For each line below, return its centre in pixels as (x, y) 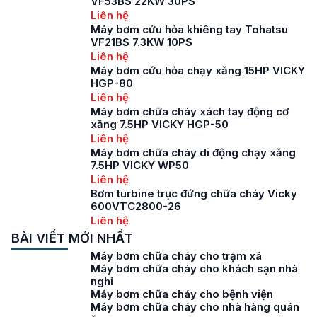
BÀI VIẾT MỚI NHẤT (72, 238)
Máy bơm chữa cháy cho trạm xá (176, 256)
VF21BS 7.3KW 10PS (142, 42)
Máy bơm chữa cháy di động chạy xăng (193, 152)
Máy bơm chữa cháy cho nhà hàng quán (195, 307)
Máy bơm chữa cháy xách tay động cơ (190, 111)
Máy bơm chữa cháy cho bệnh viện (182, 294)
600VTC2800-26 (136, 206)
